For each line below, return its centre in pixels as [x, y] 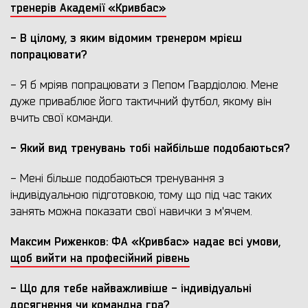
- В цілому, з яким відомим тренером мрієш [126, 38]
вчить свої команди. [61, 119]
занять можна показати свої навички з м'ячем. [131, 212]
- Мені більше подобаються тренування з [117, 179]
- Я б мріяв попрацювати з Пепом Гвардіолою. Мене [144, 86]
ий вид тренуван [76, 148]
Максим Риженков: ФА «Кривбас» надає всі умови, [145, 242]
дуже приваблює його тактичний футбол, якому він [141, 102]
